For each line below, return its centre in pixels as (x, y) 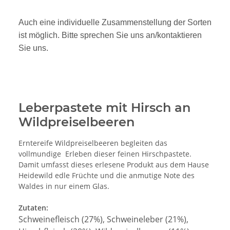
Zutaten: (33, 208)
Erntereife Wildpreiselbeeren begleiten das (93, 143)
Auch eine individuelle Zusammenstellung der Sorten (115, 23)
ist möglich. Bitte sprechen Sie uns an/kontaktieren (110, 35)
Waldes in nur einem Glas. (64, 186)
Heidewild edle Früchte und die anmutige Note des (107, 176)
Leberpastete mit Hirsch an (104, 108)
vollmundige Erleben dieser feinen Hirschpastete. (105, 154)
